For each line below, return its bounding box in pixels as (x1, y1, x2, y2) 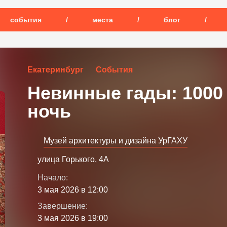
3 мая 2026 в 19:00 (37, 214, 108, 222)
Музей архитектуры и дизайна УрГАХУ (44, 136, 187, 145)
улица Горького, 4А (37, 155, 109, 164)
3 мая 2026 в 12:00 (37, 185, 108, 194)
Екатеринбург (27, 65, 84, 74)
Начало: (37, 173, 68, 182)
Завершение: (37, 202, 88, 210)
